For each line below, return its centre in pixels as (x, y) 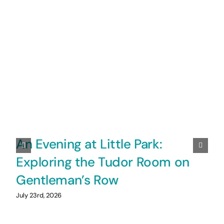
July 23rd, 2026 (38, 195)
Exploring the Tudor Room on (102, 162)
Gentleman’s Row (67, 180)
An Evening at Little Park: (89, 144)
